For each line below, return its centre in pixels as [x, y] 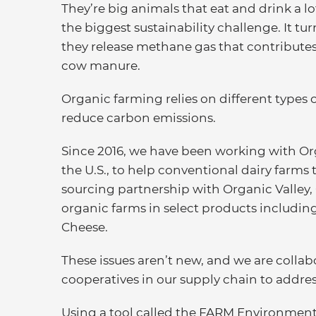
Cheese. [85, 227]
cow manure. [101, 65]
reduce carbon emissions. [139, 117]
